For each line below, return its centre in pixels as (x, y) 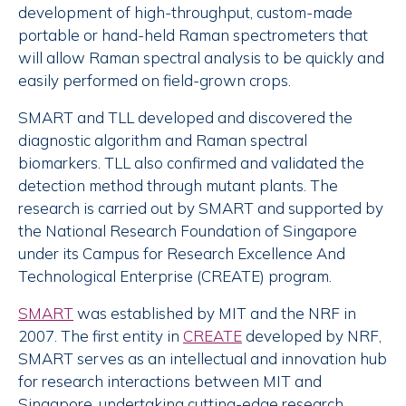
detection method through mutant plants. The (178, 186)
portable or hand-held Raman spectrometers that (193, 35)
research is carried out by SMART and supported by (201, 208)
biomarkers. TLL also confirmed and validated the (191, 163)
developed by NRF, (312, 336)
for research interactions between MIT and (170, 382)
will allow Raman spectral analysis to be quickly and (201, 58)
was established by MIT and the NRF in (215, 314)
